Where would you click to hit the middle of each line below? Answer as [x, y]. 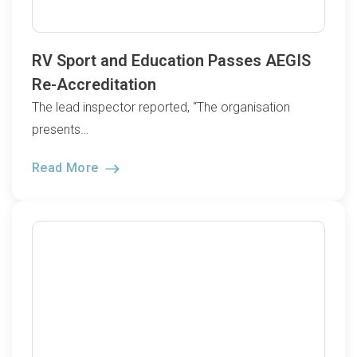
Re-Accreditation [94, 84]
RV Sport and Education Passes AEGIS [171, 61]
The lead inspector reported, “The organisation [161, 107]
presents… [60, 129]
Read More [67, 168]
